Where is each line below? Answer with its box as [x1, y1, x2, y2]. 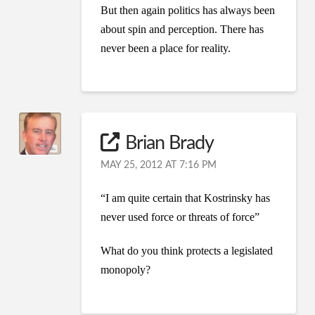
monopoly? [101, 264, 151, 276]
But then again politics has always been [101, 4, 276, 16]
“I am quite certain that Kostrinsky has [101, 192, 271, 205]
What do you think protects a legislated [101, 245, 274, 257]
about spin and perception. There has [101, 22, 264, 35]
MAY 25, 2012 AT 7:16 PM [101, 160, 217, 171]
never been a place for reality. [101, 41, 231, 54]
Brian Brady [124, 134, 214, 153]
